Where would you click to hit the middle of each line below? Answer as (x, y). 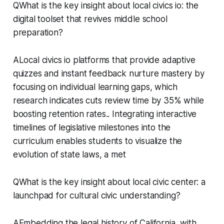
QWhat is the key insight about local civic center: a (109, 182)
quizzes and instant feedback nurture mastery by (108, 73)
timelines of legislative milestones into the (92, 127)
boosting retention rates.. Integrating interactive (105, 114)
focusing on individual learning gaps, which (95, 87)
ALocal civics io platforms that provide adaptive (104, 60)
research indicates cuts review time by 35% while (108, 100)
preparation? (38, 32)
